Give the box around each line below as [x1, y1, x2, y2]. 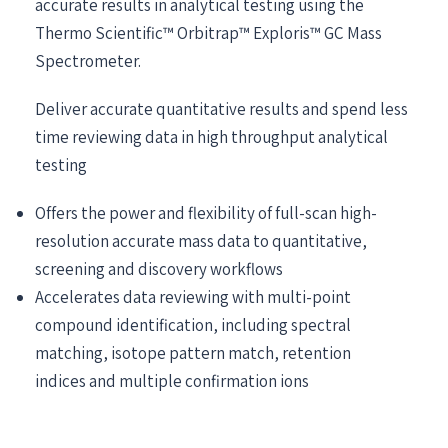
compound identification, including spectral [35, 314, 351, 337]
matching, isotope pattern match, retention [35, 342, 351, 365]
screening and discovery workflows [35, 258, 283, 281]
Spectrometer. [35, 50, 141, 73]
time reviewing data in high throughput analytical [35, 126, 388, 149]
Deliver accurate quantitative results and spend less [35, 98, 408, 121]
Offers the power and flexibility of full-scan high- [35, 202, 377, 225]
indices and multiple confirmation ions [35, 370, 309, 393]
